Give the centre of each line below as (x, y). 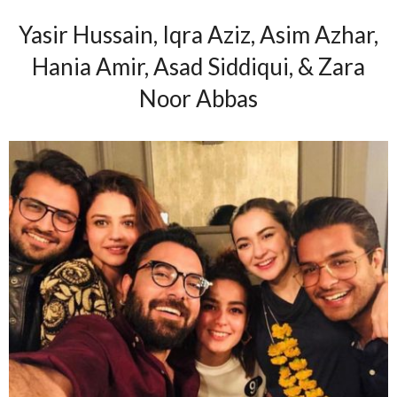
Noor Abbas (198, 99)
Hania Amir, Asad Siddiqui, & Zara (198, 67)
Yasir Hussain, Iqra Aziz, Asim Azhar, (198, 35)
